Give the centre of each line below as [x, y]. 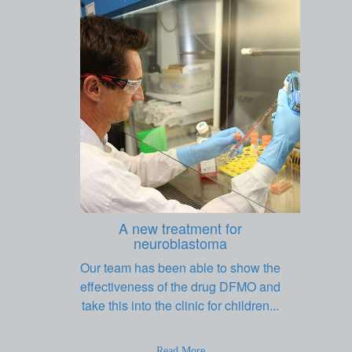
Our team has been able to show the [180, 268]
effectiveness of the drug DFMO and [180, 286]
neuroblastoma [180, 243]
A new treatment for [180, 228]
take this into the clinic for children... [180, 305]
